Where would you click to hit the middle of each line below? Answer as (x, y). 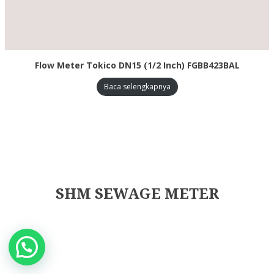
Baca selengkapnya (137, 87)
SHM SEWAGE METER (137, 194)
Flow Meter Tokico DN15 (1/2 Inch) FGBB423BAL (137, 65)
